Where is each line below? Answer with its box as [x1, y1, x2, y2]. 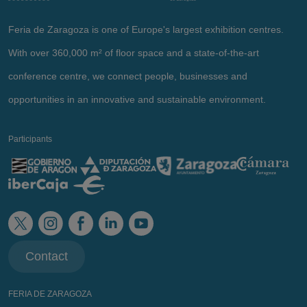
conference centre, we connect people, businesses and [8, 70, 247, 82]
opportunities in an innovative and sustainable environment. [8, 93, 266, 105]
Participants [8, 134, 52, 144]
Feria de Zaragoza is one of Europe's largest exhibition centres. [8, 23, 284, 35]
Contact [25, 249, 68, 263]
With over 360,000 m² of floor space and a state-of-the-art [8, 47, 259, 58]
